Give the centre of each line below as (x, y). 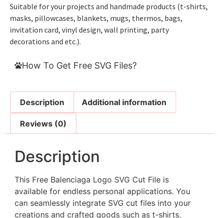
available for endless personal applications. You (102, 191)
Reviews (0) (44, 123)
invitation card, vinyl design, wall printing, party (89, 29)
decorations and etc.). (45, 41)
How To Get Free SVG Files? (79, 66)
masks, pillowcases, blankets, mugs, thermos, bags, (96, 18)
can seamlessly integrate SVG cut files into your (103, 203)
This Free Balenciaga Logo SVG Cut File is (92, 180)
